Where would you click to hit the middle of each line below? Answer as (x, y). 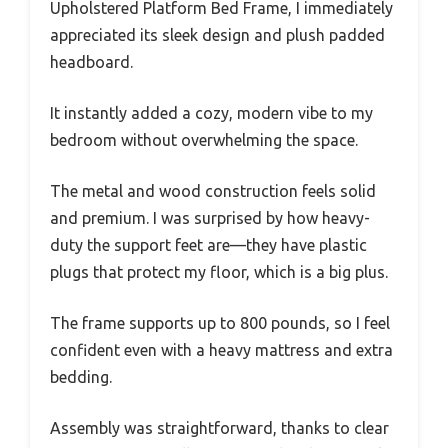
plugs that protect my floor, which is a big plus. (219, 271)
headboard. (91, 61)
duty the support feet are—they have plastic (208, 244)
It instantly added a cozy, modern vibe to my (211, 112)
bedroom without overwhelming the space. (204, 139)
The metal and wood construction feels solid (213, 190)
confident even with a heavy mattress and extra (221, 349)
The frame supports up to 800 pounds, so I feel (220, 322)
